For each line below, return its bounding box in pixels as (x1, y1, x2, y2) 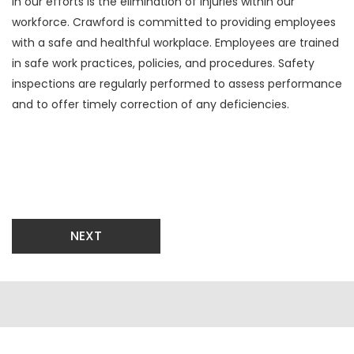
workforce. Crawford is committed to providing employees (12, 14, 336, 30)
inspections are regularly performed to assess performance (12, 76, 342, 92)
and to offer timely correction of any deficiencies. (12, 96, 289, 112)
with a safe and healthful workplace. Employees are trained (12, 35, 339, 51)
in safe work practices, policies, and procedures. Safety (12, 55, 314, 71)
